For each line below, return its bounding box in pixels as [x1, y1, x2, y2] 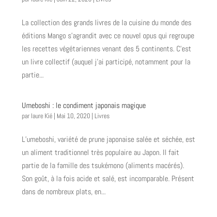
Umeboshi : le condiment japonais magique [21, 100, 146, 111]
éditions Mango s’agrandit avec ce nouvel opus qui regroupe [21, 31, 194, 41]
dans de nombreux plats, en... [21, 186, 106, 197]
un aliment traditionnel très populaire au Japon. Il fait [21, 147, 179, 158]
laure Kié [31, 111, 52, 121]
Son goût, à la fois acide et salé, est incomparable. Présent [21, 173, 194, 184]
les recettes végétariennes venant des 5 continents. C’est [21, 44, 191, 54]
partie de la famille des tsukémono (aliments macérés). [21, 160, 184, 171]
